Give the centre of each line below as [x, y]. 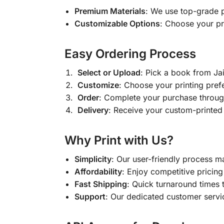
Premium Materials [110, 11]
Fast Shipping [100, 184]
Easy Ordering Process [130, 54]
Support [90, 197]
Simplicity [93, 159]
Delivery [93, 110]
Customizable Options [117, 24]
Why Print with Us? [119, 140]
